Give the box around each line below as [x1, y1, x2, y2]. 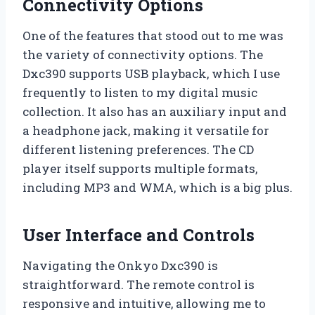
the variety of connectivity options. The [22, 46, 263, 63]
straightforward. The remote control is [22, 276, 255, 292]
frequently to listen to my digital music [22, 84, 257, 101]
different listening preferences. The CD [22, 141, 254, 157]
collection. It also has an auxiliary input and [22, 103, 287, 120]
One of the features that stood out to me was [22, 27, 283, 44]
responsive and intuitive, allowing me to [22, 295, 266, 311]
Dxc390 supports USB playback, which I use [22, 65, 280, 82]
